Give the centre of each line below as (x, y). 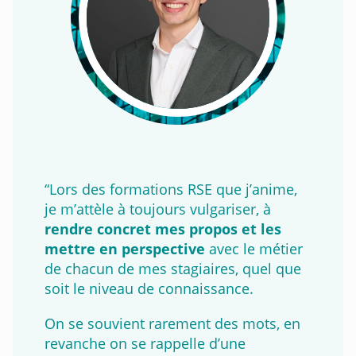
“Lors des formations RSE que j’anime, (171, 189)
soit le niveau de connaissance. (149, 288)
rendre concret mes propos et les (163, 229)
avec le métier (254, 249)
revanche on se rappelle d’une (145, 342)
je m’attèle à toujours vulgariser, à (158, 209)
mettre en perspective (125, 249)
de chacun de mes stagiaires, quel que (173, 269)
